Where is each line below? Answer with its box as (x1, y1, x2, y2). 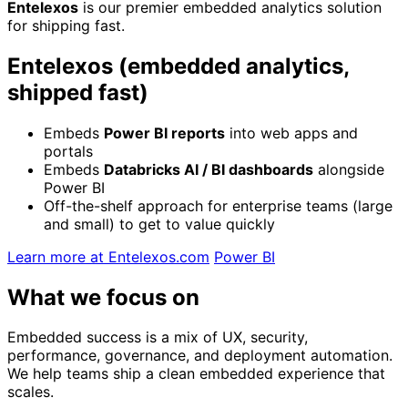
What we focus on (7, 283, 199, 311)
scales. (7, 382, 54, 402)
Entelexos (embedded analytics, (7, 52, 349, 79)
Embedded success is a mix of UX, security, (7, 328, 308, 347)
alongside (313, 159, 384, 178)
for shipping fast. (7, 15, 125, 35)
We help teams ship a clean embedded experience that (7, 364, 385, 383)
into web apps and (225, 123, 358, 142)
